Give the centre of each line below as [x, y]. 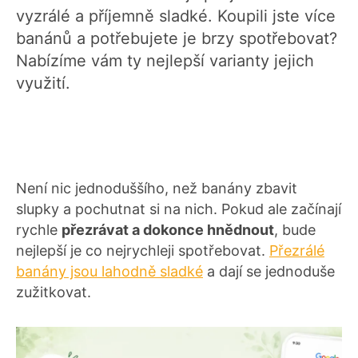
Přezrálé [297, 250]
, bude [295, 229]
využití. [43, 83]
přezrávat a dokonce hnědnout [168, 229]
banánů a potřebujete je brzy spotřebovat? [177, 38]
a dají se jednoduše [269, 271]
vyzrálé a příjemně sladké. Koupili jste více [176, 16]
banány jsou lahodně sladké [109, 271]
